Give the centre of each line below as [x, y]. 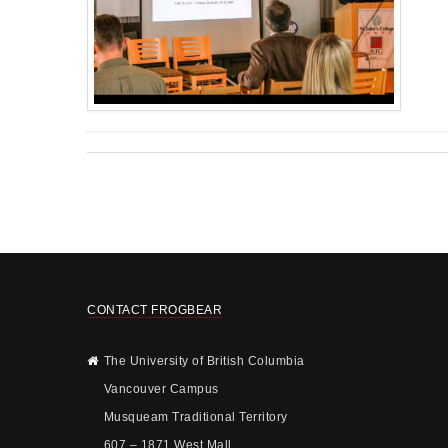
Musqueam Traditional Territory [195, 416]
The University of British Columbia [204, 360]
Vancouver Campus [161, 388]
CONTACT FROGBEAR [154, 309]
